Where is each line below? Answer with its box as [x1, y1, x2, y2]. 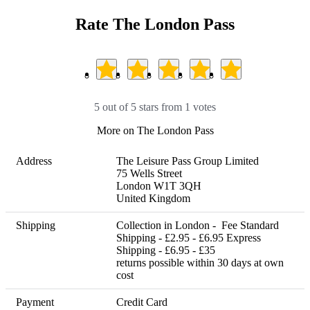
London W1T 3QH [116, 179, 201, 192]
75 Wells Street [116, 167, 182, 179]
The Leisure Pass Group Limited [116, 154, 259, 167]
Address [16, 154, 52, 167]
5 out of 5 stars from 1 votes [94, 100, 216, 113]
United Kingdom [116, 192, 190, 204]
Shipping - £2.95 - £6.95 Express [116, 231, 261, 244]
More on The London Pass [96, 124, 214, 136]
